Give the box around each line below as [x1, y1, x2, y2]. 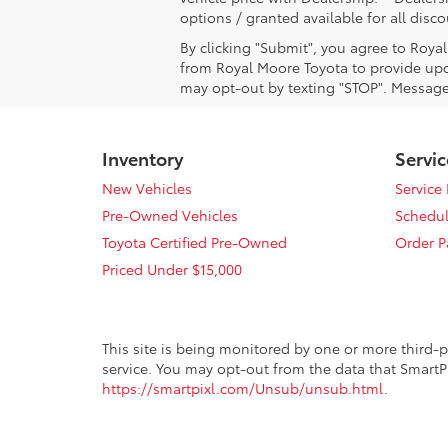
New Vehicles [102, 178, 192, 199]
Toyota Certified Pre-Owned [102, 232, 287, 253]
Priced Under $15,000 [102, 259, 242, 280]
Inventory [102, 145, 183, 172]
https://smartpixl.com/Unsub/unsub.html [102, 378, 384, 399]
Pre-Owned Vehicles [102, 205, 238, 226]
